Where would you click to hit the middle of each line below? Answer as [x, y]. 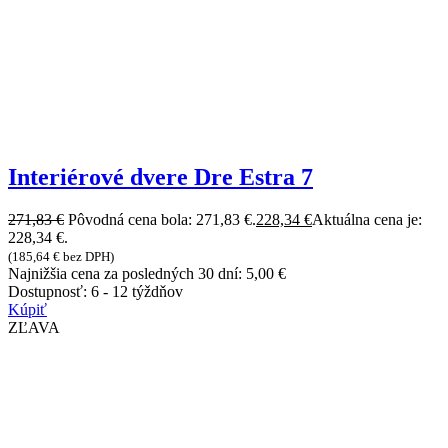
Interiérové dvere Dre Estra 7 [160, 177]
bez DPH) [87, 257]
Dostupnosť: [49, 292]
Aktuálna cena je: [367, 220]
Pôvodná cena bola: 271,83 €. [162, 220]
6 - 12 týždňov [137, 292]
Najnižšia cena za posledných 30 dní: [127, 274]
